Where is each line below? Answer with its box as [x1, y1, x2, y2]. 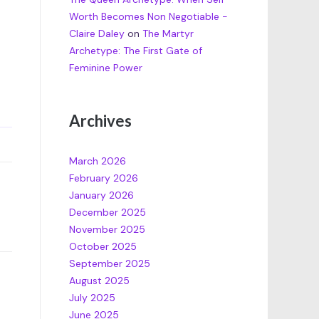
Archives [68, 110, 132, 130]
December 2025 [68, 206, 146, 219]
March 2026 [68, 155, 126, 168]
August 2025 [68, 274, 130, 288]
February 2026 [68, 172, 138, 185]
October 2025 [68, 240, 137, 253]
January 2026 [68, 189, 134, 202]
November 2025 [68, 223, 145, 236]
